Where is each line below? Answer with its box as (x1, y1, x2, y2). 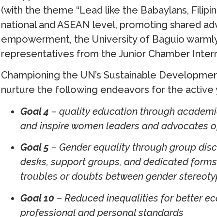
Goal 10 (20, 192, 55, 204)
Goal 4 (20, 105, 49, 117)
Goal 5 (20, 141, 49, 154)
